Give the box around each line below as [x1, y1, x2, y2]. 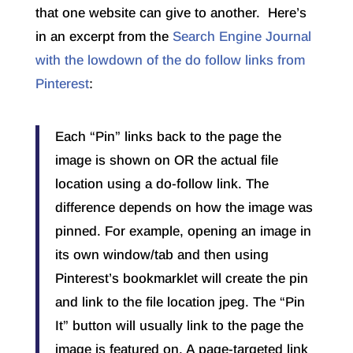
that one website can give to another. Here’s [35, 6, 307, 21]
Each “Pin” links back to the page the [54, 129, 281, 145]
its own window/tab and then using [54, 247, 269, 263]
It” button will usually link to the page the [54, 318, 303, 334]
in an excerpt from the [35, 29, 173, 45]
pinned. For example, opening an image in [54, 224, 311, 240]
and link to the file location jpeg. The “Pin [54, 295, 305, 310]
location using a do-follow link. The [54, 176, 269, 192]
